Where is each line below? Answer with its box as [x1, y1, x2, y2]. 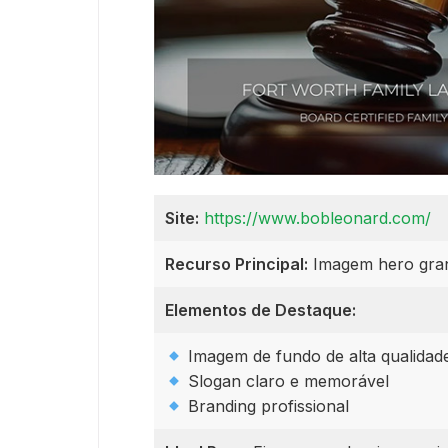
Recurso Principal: [165, 254, 308, 275]
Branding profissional [183, 396, 350, 417]
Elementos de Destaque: [165, 300, 356, 321]
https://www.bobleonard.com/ [204, 208, 431, 229]
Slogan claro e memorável [183, 371, 390, 392]
